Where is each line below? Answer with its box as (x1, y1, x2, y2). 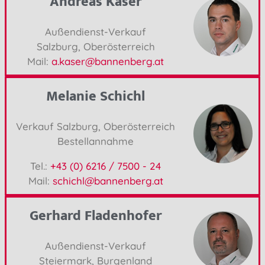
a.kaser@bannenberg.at (51, 54, 164, 67)
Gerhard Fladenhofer (29, 203, 162, 228)
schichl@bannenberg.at (52, 174, 163, 187)
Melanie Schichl (46, 84, 145, 108)
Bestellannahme (57, 134, 134, 147)
